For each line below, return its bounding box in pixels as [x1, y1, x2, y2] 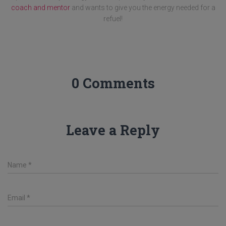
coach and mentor [11, 4, 70, 12]
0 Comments [71, 74, 155, 92]
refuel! [103, 15, 123, 23]
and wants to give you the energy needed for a [70, 4, 215, 12]
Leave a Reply [66, 121, 160, 139]
